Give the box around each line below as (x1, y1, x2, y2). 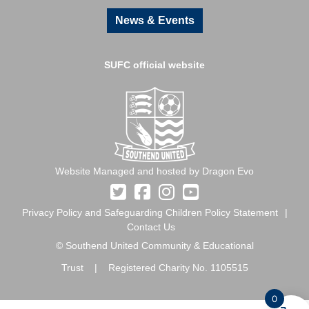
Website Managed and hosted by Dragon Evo (55, 166, 254, 177)
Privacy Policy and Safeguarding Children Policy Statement (21, 207, 278, 218)
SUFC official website (104, 59, 205, 70)
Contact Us (127, 221, 175, 232)
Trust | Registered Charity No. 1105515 (61, 262, 248, 273)
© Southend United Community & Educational (55, 240, 254, 251)
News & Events (114, 14, 195, 26)
